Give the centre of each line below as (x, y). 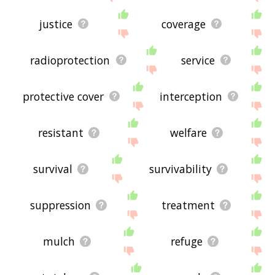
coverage (184, 24)
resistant (61, 132)
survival (53, 168)
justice (56, 24)
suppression (61, 205)
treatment (188, 205)
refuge (186, 241)
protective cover (64, 96)
